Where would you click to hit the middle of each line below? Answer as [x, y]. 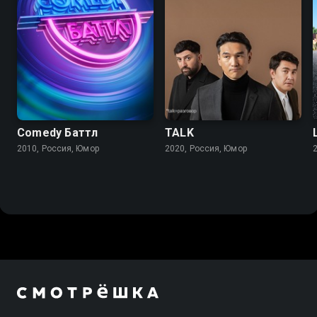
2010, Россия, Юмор [58, 148]
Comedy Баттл [58, 132]
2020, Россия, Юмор [206, 148]
